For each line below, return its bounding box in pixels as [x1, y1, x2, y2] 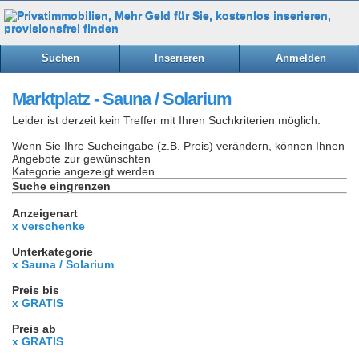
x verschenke [12, 219, 85, 232]
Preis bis [12, 283, 59, 296]
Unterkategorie [12, 244, 93, 258]
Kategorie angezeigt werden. [12, 164, 158, 178]
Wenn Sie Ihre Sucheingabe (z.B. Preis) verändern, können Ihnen [12, 139, 345, 152]
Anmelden [275, 52, 326, 64]
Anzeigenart [12, 206, 78, 220]
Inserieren [155, 52, 205, 64]
